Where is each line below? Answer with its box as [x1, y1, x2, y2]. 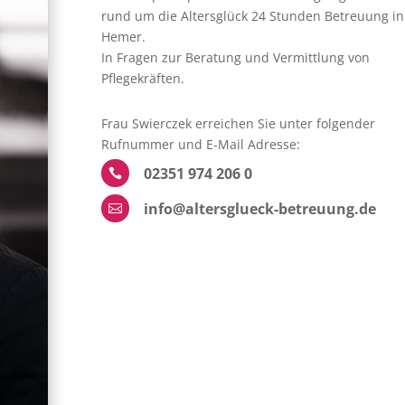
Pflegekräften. [100, 69, 184, 87]
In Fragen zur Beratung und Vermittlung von [100, 48, 370, 66]
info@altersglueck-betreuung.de [143, 198, 376, 219]
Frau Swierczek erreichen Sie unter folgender [100, 114, 375, 132]
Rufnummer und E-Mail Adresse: [100, 135, 300, 153]
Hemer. [100, 27, 146, 45]
